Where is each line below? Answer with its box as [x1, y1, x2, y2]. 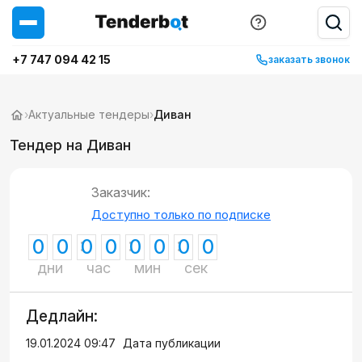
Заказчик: [91, 184, 150, 200]
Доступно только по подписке [91, 207, 271, 222]
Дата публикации [123, 336, 221, 350]
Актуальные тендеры [28, 107, 149, 121]
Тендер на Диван [10, 137, 131, 154]
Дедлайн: [26, 307, 98, 326]
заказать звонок [268, 53, 350, 65]
